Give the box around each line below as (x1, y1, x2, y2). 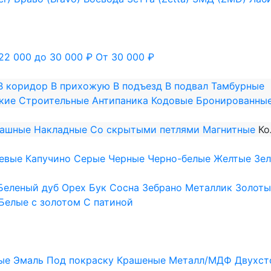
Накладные (34, 123, 87, 135)
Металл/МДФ (169, 253, 232, 266)
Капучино (25, 152, 71, 165)
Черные (108, 152, 145, 165)
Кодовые (151, 94, 193, 106)
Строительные (19, 94, 89, 106)
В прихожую (51, 79, 110, 92)
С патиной (83, 195, 133, 208)
